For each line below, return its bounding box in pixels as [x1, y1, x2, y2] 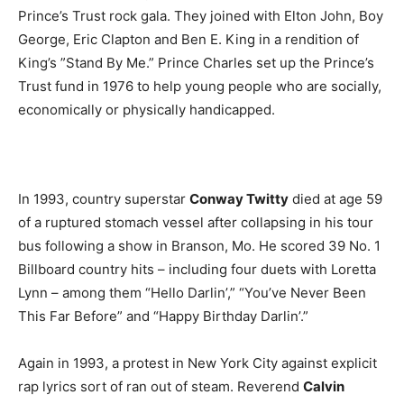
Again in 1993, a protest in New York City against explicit [18, 354, 377, 372]
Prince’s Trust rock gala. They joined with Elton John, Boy [18, 7, 383, 24]
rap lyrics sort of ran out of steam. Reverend [18, 378, 303, 395]
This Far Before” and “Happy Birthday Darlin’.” [18, 308, 308, 325]
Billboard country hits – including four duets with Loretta [18, 261, 376, 278]
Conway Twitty [189, 190, 289, 207]
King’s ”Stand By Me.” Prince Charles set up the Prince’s [18, 54, 374, 71]
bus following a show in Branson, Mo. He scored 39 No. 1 [18, 237, 381, 254]
